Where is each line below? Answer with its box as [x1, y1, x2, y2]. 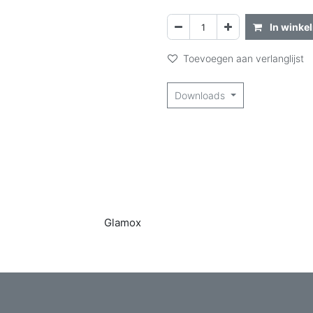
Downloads [175, 89, 228, 101]
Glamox [104, 216, 141, 229]
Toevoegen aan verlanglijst [183, 52, 304, 64]
